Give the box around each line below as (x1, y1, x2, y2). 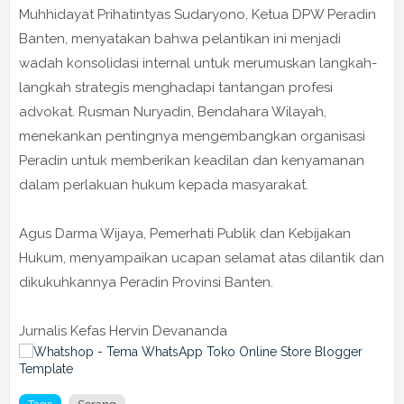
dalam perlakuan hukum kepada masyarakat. (19, 177, 308, 194)
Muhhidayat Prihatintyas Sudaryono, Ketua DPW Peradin (19, 6, 376, 23)
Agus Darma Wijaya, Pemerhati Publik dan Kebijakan (19, 225, 351, 243)
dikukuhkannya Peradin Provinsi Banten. (19, 274, 273, 291)
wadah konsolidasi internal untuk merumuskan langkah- (19, 55, 377, 72)
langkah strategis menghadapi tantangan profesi (19, 79, 333, 96)
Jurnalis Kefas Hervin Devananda (19, 323, 227, 340)
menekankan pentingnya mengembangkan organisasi (19, 128, 365, 145)
